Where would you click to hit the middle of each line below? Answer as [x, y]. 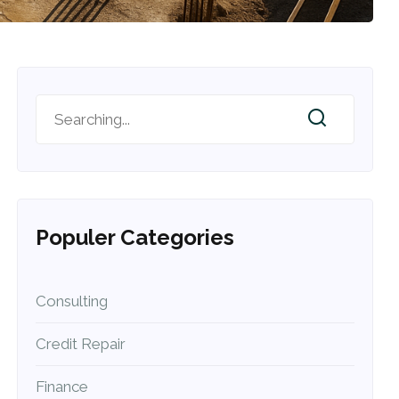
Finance [62, 386]
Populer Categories [135, 237]
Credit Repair [81, 343]
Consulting [72, 301]
